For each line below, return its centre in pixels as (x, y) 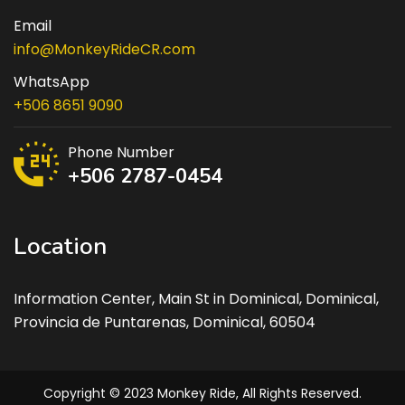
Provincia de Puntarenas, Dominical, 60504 (165, 323)
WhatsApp (52, 82)
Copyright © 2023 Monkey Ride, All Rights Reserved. (202, 394)
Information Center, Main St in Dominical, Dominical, (196, 299)
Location (60, 247)
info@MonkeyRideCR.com (104, 50)
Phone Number (121, 153)
